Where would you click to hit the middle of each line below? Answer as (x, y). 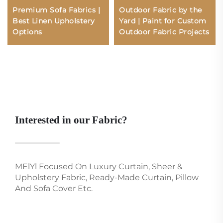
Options (27, 32)
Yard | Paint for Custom (163, 21)
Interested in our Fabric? (71, 120)
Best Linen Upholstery (54, 21)
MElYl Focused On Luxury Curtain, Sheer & (99, 166)
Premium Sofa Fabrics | (56, 10)
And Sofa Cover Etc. (54, 188)
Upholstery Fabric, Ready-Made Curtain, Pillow (107, 177)
